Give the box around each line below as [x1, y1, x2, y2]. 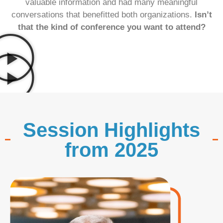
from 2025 [65, 139, 158, 161]
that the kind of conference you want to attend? [17, 22, 206, 32]
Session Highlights [23, 119, 200, 141]
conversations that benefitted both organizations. [11, 10, 195, 20]
